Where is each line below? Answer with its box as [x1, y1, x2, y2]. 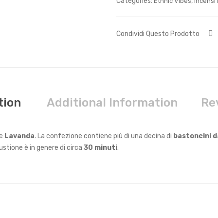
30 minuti [84, 144, 117, 152]
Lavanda [4, 132, 35, 141]
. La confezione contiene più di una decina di [35, 132, 173, 141]
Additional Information [47, 96, 178, 110]
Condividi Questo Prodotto [116, 30, 200, 38]
